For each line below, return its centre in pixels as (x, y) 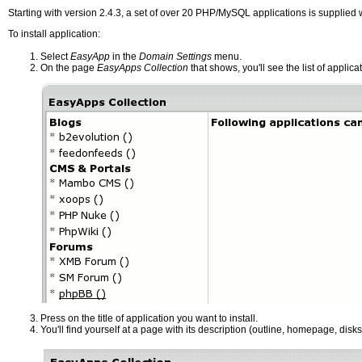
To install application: (54, 34)
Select (55, 56)
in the (124, 56)
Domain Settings (175, 56)
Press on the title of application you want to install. (149, 318)
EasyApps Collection (143, 67)
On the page (69, 67)
